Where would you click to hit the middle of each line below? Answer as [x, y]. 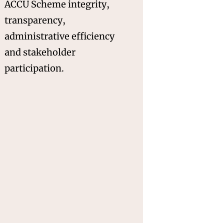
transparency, [35, 20]
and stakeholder [40, 52]
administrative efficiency [59, 36]
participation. [34, 68]
